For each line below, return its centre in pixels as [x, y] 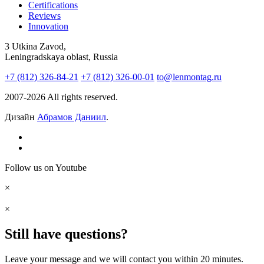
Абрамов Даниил [72, 117]
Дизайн [21, 117]
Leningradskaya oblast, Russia [61, 57]
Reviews [44, 16]
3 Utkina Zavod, [35, 47]
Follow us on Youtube [46, 168]
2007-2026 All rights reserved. [61, 97]
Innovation [48, 27]
